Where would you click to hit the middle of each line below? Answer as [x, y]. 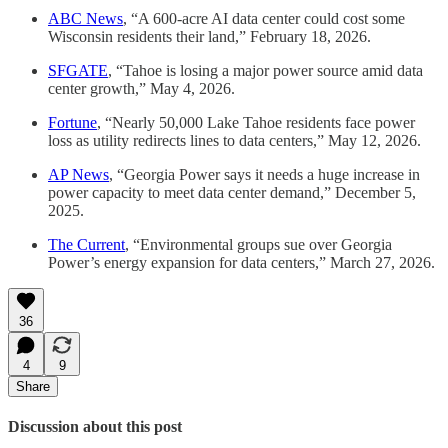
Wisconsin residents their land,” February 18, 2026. [209, 36]
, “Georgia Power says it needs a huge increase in [264, 174]
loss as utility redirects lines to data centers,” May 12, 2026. [234, 140]
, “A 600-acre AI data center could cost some [264, 18]
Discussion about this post [95, 426]
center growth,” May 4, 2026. [141, 88]
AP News [78, 174]
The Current [86, 244]
